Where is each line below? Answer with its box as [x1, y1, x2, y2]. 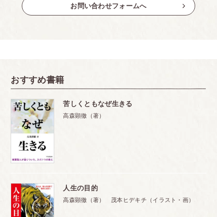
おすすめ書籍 [11, 75, 64, 85]
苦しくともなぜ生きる [63, 100, 133, 108]
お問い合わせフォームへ [70, 2, 147, 10]
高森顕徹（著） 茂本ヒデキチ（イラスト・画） [63, 197, 195, 203]
